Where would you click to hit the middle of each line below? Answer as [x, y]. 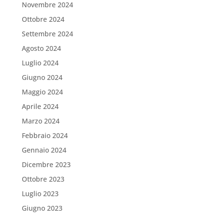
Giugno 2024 [42, 77]
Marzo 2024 [40, 121]
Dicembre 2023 [46, 164]
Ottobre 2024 [43, 19]
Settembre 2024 [47, 33]
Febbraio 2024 [45, 135]
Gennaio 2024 [44, 150]
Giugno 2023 [42, 208]
